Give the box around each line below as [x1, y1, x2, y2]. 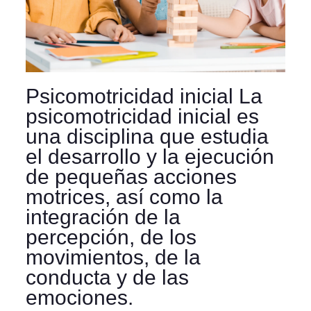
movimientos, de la [25, 246, 201, 269]
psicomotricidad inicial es [25, 105, 259, 128]
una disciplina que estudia [25, 125, 269, 148]
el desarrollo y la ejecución [25, 145, 274, 168]
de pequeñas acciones [25, 165, 237, 188]
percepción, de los [25, 226, 196, 249]
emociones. [25, 286, 133, 309]
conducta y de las [25, 266, 189, 289]
